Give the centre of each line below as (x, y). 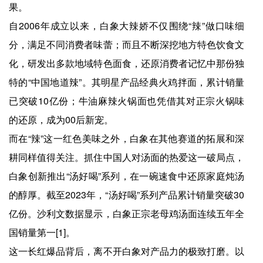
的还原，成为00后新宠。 (61, 119)
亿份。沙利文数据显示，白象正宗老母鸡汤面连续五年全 (127, 213)
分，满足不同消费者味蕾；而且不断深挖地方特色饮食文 (127, 44)
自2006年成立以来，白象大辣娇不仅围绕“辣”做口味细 (127, 25)
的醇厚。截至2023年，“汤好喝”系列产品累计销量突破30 (127, 194)
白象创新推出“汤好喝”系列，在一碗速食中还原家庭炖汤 (127, 176)
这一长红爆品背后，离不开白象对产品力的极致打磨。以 (127, 251)
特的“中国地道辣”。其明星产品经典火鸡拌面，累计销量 (127, 82)
